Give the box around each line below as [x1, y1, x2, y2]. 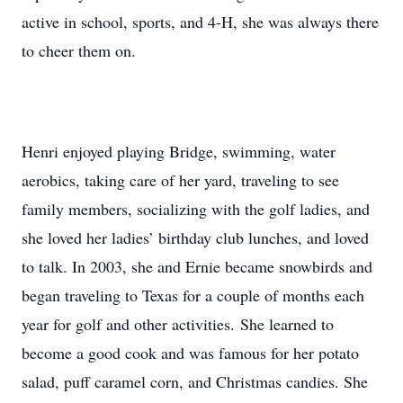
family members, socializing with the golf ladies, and [22, 198, 370, 219]
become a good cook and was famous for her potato [22, 342, 359, 363]
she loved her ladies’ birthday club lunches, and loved [22, 227, 369, 248]
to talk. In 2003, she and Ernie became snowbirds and [22, 255, 372, 277]
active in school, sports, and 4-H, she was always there [22, 11, 379, 32]
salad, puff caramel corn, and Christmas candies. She [22, 371, 368, 392]
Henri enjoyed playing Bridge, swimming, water [22, 140, 336, 162]
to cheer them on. [22, 40, 136, 61]
